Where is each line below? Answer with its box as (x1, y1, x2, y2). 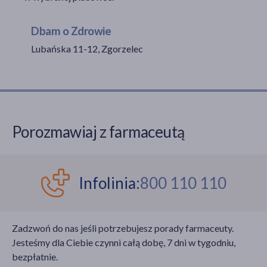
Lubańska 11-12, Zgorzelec (31, 42, 143, 54)
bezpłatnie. (12, 250, 58, 262)
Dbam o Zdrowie (31, 24, 111, 38)
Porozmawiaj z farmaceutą (12, 122, 185, 142)
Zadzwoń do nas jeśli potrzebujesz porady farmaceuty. (12, 222, 234, 234)
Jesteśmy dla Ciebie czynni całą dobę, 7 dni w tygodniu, (12, 236, 235, 248)
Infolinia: (78, 173, 140, 193)
